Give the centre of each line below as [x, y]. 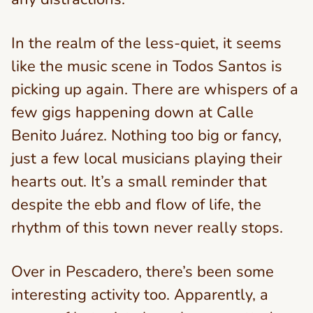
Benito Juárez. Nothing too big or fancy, [146, 136]
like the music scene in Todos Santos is [147, 66]
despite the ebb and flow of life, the [136, 205]
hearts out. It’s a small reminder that [139, 182]
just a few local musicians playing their [147, 159]
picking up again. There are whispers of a [155, 89]
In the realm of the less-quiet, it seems [146, 43]
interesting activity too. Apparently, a [140, 295]
